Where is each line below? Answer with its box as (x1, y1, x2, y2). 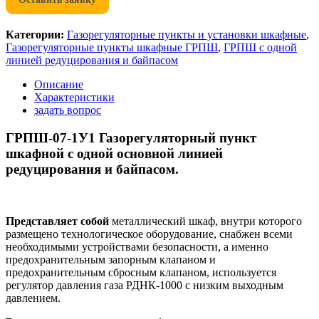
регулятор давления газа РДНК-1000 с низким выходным (6, 278, 283, 291)
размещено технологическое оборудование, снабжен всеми (6, 227, 293, 240)
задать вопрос (34, 104, 101, 117)
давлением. (6, 291, 61, 304)
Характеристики (34, 91, 115, 104)
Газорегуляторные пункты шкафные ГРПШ (6, 41, 218, 54)
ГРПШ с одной (224, 41, 297, 54)
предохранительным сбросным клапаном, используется (6, 266, 276, 278)
